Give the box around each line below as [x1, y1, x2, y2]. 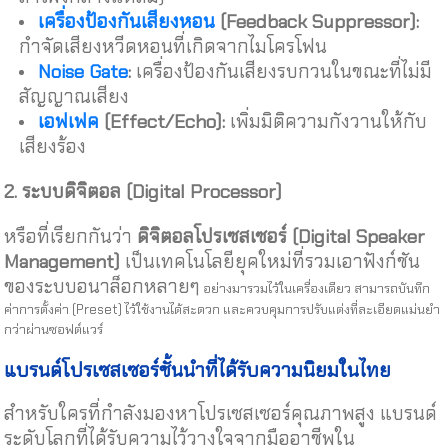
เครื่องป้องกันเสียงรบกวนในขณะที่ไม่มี [131, 58, 433, 84]
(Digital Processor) [121, 178, 283, 204]
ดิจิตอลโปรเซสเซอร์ [137, 223, 288, 249]
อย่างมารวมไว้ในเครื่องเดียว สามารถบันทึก [200, 279, 431, 297]
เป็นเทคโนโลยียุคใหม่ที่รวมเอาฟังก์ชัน [120, 248, 421, 274]
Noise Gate [38, 58, 129, 84]
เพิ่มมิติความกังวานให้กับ [225, 108, 428, 134]
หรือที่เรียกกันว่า [4, 223, 138, 249]
